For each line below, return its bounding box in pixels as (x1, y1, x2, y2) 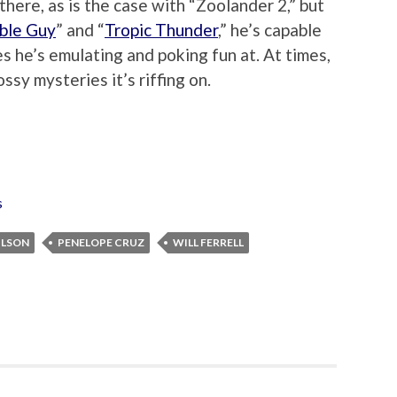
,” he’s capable (218, 19, 322, 41)
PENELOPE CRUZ (58, 235, 144, 249)
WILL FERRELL (173, 235, 244, 249)
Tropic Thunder (105, 19, 218, 41)
